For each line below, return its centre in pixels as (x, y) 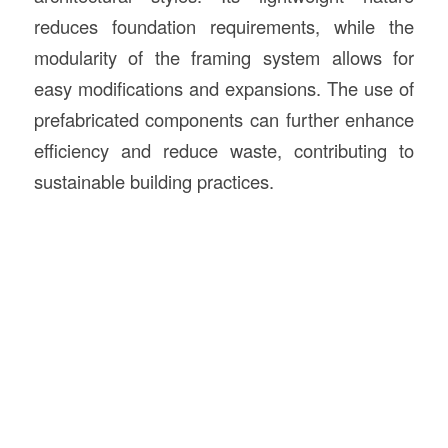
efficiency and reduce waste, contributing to (224, 150)
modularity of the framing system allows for (224, 57)
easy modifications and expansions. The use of (224, 88)
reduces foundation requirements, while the (224, 26)
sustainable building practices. (153, 181)
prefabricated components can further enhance (224, 119)
